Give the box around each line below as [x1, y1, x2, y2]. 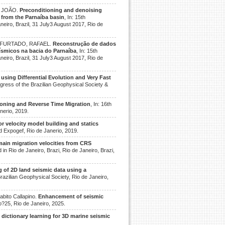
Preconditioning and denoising [20, 7, 102, 13]
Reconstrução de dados [53, 41, 116, 47]
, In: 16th [90, 101, 111, 107]
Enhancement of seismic [38, 193, 103, 199]
